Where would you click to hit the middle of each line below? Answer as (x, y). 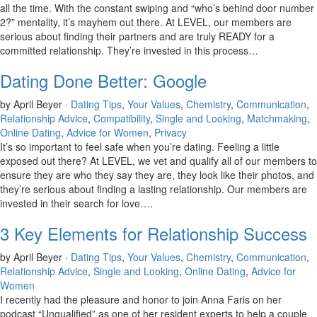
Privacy (171, 132)
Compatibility (122, 118)
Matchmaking (277, 118)
